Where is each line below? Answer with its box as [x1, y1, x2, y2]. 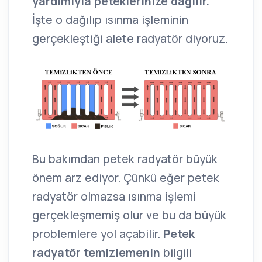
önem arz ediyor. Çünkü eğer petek [32, 170, 219, 186]
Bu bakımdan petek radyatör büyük [32, 151, 218, 167]
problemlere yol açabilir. [32, 226, 163, 242]
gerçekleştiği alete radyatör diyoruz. [32, 30, 228, 46]
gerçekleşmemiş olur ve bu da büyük [32, 208, 226, 223]
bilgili [163, 245, 192, 261]
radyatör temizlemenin [32, 245, 163, 261]
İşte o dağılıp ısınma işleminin [32, 12, 188, 27]
